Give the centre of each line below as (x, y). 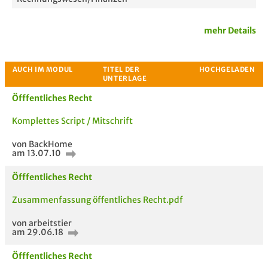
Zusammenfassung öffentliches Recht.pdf (98, 200)
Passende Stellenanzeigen (74, 160)
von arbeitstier (42, 223)
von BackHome (42, 144)
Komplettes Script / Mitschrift (72, 121)
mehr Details (230, 31)
